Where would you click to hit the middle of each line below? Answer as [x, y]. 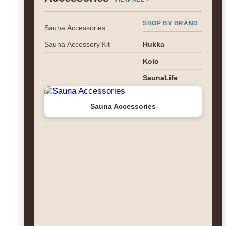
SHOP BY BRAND [171, 23]
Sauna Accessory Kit [77, 44]
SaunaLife [160, 78]
